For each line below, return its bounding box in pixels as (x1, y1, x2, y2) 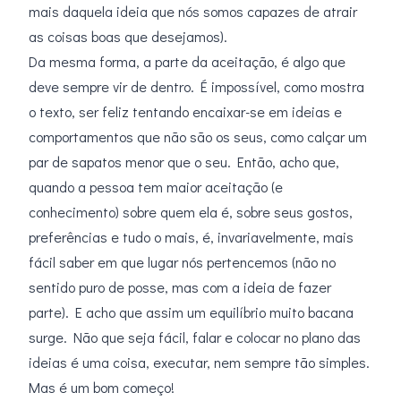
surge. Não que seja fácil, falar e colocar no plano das (29, 328, 361, 347)
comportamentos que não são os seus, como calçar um (29, 127, 367, 147)
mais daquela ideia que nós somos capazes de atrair (29, 2, 357, 21)
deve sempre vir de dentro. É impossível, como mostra (29, 77, 364, 97)
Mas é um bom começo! (29, 378, 175, 397)
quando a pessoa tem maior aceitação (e (29, 177, 283, 197)
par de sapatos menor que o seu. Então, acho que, (29, 152, 339, 172)
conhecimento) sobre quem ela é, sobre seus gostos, (29, 202, 353, 222)
